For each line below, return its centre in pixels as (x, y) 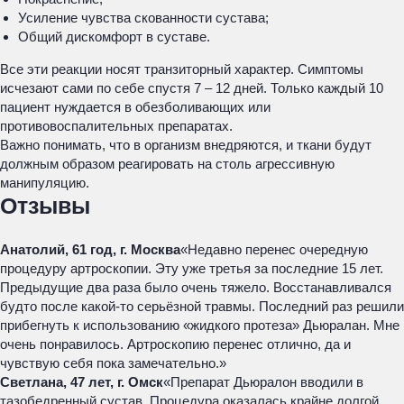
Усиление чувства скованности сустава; (143, 18)
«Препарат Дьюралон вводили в (263, 382)
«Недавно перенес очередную (274, 249)
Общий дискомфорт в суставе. (114, 37)
